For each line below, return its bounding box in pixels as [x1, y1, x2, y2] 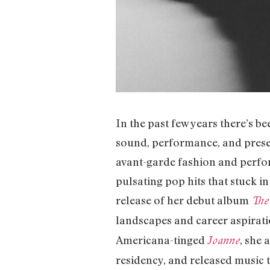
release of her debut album [116, 193, 251, 207]
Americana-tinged [116, 233, 207, 247]
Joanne [207, 234, 240, 247]
